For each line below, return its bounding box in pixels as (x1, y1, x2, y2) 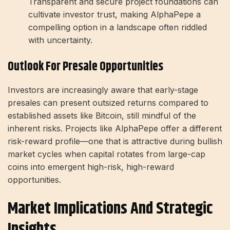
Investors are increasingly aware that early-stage (8, 84, 198, 95)
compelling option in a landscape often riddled (28, 22, 207, 32)
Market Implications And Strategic (8, 196, 213, 221)
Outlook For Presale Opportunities (8, 57, 163, 76)
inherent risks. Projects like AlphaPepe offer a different (8, 123, 222, 133)
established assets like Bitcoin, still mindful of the (8, 110, 196, 121)
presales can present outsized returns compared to (8, 97, 208, 108)
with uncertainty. (28, 34, 92, 45)
